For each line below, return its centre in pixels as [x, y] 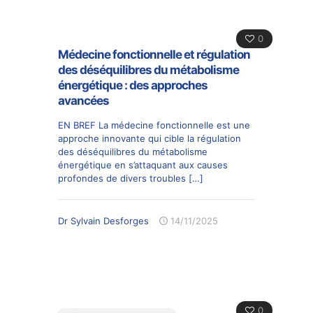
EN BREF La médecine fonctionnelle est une [154, 125]
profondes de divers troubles [122, 178]
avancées [83, 100]
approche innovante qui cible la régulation [150, 138]
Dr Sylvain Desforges [103, 220]
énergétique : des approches [133, 85]
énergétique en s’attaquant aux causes [143, 165]
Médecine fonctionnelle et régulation [154, 54]
